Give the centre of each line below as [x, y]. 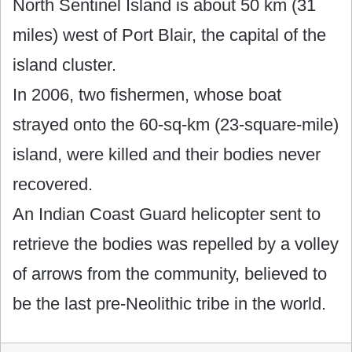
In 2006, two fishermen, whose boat [147, 94]
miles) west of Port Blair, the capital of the [169, 35]
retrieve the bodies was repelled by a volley [176, 244]
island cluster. [64, 64]
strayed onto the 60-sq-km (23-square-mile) [176, 124]
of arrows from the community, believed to [170, 273]
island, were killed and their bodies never [167, 154]
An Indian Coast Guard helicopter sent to [167, 214]
